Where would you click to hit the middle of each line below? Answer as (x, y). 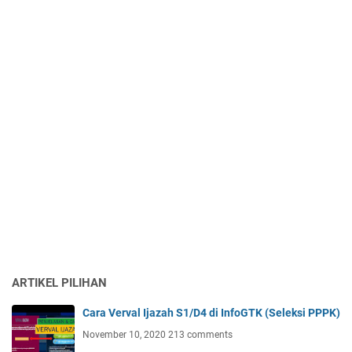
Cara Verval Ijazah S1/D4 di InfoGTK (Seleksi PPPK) (211, 313)
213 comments (200, 335)
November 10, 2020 (125, 335)
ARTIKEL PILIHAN (59, 283)
